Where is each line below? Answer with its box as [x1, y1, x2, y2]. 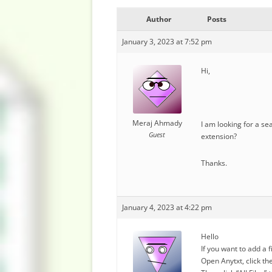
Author [146, 14, 171, 24]
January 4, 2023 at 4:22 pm [122, 202, 212, 212]
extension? [201, 131, 237, 141]
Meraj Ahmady [132, 118, 182, 128]
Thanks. [201, 158, 227, 168]
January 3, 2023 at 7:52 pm [122, 36, 212, 47]
